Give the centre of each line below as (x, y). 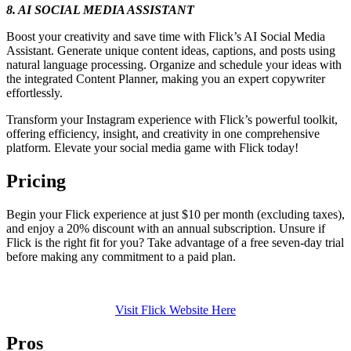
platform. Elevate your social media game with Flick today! (152, 147)
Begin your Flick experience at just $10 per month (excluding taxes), (175, 214)
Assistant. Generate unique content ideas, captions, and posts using (171, 50)
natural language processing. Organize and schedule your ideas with (174, 64)
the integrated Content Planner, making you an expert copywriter (166, 78)
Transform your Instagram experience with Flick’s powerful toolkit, (172, 119)
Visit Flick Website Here (175, 309)
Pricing (36, 181)
